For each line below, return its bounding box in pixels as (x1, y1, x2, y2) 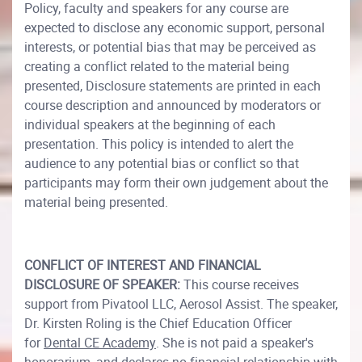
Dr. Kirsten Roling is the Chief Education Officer (24, 314, 292, 332)
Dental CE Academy (44, 334, 156, 351)
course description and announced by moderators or (24, 96, 321, 114)
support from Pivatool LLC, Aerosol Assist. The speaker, (24, 295, 338, 313)
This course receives (180, 276, 299, 293)
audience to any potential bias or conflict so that (24, 154, 299, 172)
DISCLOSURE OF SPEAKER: (24, 276, 180, 293)
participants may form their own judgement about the (24, 174, 328, 192)
